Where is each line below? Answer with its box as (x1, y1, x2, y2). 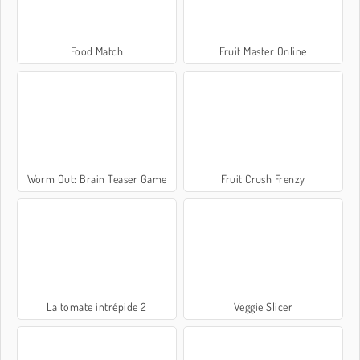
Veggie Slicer (233, 299, 293, 313)
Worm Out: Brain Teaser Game (27, 171, 167, 186)
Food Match (70, 43, 124, 58)
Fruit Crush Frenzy (221, 171, 305, 186)
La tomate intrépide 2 (47, 299, 147, 313)
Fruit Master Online (219, 43, 307, 58)
